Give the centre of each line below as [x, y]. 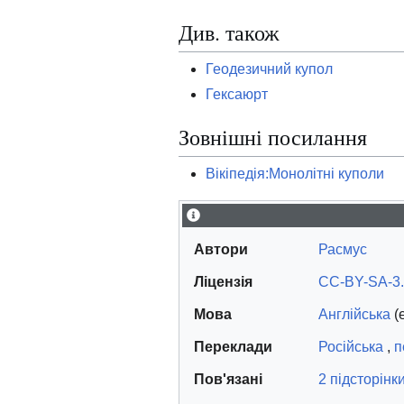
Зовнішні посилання [273, 138]
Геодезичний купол [269, 69]
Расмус [343, 250]
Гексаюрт [237, 95]
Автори [221, 250]
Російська [351, 347]
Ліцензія [223, 282]
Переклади [233, 347]
